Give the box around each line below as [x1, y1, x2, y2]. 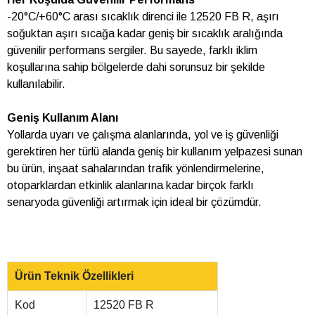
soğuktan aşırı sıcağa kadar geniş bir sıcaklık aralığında [7, 27, 283, 40]
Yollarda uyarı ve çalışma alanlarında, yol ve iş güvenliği [7, 129, 278, 141]
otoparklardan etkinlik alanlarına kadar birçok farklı [7, 179, 254, 192]
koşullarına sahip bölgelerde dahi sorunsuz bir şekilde [7, 61, 265, 74]
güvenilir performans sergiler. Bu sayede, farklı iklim [7, 44, 257, 57]
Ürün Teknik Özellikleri [15, 270, 134, 283]
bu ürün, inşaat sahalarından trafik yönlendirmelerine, [7, 162, 264, 175]
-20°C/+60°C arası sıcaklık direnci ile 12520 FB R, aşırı [7, 11, 279, 23]
